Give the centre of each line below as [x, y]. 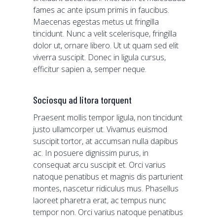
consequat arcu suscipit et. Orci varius [100, 165]
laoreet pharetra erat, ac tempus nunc [100, 200]
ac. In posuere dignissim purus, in [91, 153]
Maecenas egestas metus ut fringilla [96, 22]
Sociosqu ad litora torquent [83, 100]
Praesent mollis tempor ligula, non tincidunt [108, 117]
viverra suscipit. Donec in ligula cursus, [100, 57]
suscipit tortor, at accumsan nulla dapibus [106, 141]
